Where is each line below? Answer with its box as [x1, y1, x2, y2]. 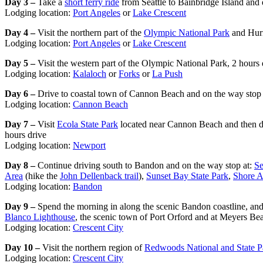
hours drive [5, 129, 46, 140]
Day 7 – [5, 119, 38, 129]
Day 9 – [5, 201, 38, 211]
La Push [152, 68, 183, 79]
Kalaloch [73, 68, 106, 79]
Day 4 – [5, 27, 38, 38]
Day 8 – [5, 160, 38, 170]
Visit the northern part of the [38, 27, 144, 38]
